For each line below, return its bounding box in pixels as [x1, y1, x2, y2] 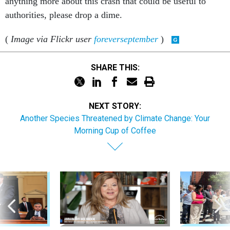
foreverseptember [94, 34, 161, 44]
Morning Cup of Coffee [74, 126, 156, 136]
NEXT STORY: [89, 101, 141, 111]
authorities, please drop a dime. [5, 10, 122, 20]
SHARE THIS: [95, 62, 140, 72]
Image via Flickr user [11, 34, 94, 44]
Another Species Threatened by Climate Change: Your [20, 113, 210, 123]
